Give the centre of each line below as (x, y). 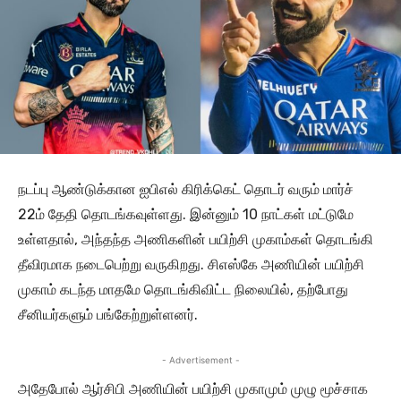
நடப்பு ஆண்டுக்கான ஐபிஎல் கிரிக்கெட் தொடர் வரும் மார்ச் (186, 190)
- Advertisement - (200, 360)
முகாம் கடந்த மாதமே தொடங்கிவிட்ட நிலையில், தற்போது (183, 290)
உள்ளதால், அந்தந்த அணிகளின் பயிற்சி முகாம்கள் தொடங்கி (196, 240)
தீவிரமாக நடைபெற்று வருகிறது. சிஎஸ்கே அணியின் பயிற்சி (191, 265)
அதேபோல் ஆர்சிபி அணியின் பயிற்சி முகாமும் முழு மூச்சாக (193, 389)
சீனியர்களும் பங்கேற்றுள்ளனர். (108, 315)
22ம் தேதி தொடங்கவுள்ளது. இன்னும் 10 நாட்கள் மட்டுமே (186, 215)
